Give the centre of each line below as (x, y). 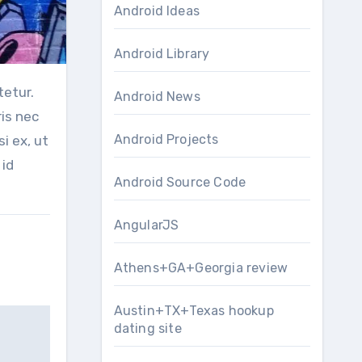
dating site (147, 328)
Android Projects (166, 139)
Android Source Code (180, 182)
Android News (157, 97)
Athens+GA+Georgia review (201, 268)
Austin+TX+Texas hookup (194, 311)
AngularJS (146, 225)
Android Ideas (157, 11)
